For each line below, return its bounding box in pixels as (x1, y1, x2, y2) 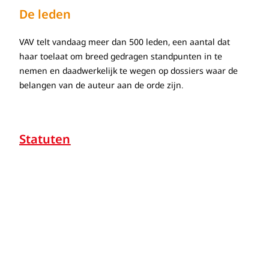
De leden (19, 6, 71, 22)
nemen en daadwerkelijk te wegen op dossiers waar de (19, 65, 238, 76)
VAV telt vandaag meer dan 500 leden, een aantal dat (19, 36, 231, 47)
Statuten (19, 131, 71, 147)
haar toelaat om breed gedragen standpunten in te (19, 50, 223, 62)
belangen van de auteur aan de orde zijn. (19, 79, 184, 91)
